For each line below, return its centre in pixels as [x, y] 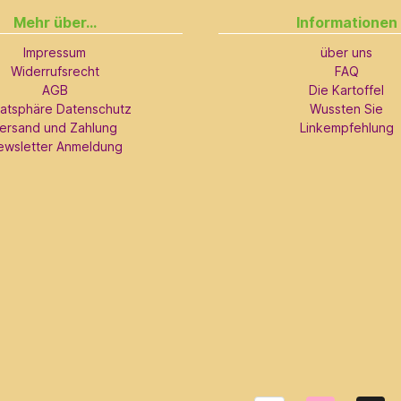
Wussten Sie [346, 109]
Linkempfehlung [346, 128]
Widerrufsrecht [55, 72]
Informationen [346, 23]
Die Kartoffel [346, 90]
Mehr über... [55, 23]
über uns [346, 53]
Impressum [55, 53]
